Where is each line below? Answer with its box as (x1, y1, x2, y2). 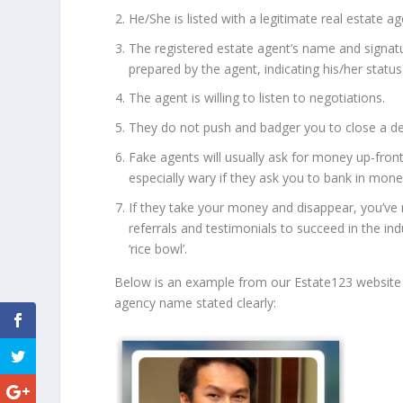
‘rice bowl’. (129, 239, 188, 257)
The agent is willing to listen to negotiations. (129, 89, 386, 107)
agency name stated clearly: (114, 293, 277, 311)
